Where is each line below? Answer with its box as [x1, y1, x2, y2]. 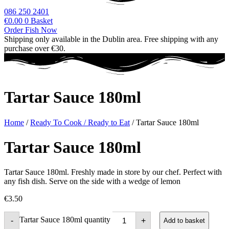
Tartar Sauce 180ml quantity [19, 215, 110, 224]
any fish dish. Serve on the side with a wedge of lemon [4, 177, 180, 186]
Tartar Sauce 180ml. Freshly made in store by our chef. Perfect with [4, 168, 222, 177]
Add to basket [164, 217, 205, 225]
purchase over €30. [4, 44, 65, 53]
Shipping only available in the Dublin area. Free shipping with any [4, 35, 218, 44]
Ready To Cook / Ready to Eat [30, 118, 130, 127]
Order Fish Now [4, 26, 57, 35]
